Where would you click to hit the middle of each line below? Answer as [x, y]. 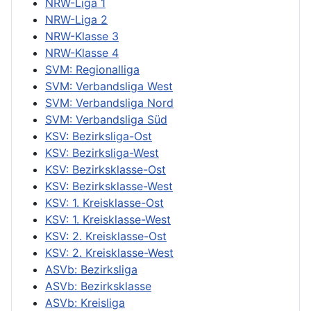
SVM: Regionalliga [92, 69]
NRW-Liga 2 [76, 19]
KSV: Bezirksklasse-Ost [106, 169]
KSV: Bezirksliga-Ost [99, 136]
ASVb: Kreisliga [85, 302]
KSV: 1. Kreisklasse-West [108, 219]
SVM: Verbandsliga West [109, 86]
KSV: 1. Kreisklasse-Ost [104, 202]
